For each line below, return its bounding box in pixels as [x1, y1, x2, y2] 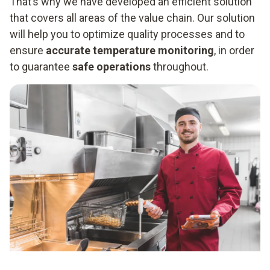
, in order [214, 44, 254, 57]
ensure [10, 44, 46, 57]
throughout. [151, 60, 209, 73]
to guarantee [10, 60, 72, 73]
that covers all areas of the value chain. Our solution [10, 11, 255, 24]
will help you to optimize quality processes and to [10, 28, 245, 40]
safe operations [72, 60, 151, 73]
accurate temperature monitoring [46, 44, 214, 57]
